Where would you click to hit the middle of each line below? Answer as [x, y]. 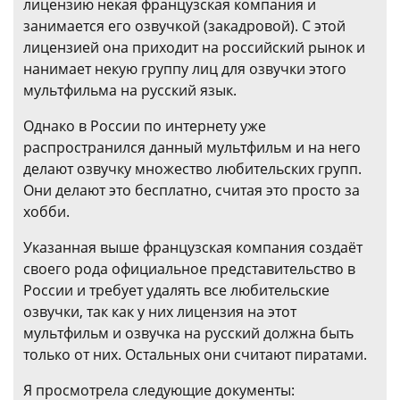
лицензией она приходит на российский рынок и [194, 47]
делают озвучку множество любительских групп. [192, 169]
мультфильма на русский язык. [130, 90]
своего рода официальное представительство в [189, 269]
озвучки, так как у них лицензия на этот [160, 312]
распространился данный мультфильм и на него [192, 147]
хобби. [46, 212]
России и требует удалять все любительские [176, 290]
